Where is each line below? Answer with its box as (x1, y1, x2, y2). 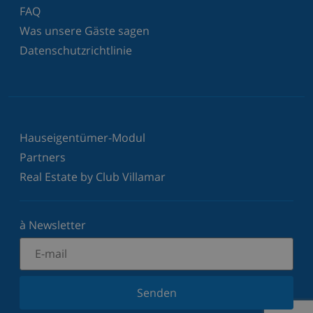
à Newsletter (20, 217, 86, 233)
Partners (20, 149, 66, 165)
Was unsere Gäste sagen (20, 22, 150, 38)
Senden (136, 284, 177, 300)
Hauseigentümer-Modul (20, 129, 145, 145)
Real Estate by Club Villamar (20, 168, 166, 184)
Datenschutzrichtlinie (20, 42, 132, 58)
